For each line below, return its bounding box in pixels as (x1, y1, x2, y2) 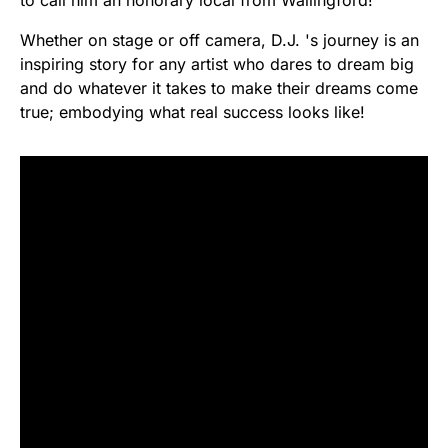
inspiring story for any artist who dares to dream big (20, 53, 414, 74)
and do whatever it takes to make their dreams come (20, 77, 418, 98)
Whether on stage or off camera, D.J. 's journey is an (20, 29, 419, 50)
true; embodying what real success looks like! (20, 101, 365, 122)
